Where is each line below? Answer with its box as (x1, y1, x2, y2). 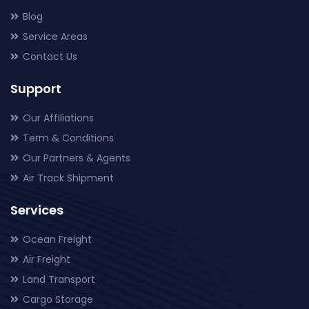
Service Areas (23, 30, 88, 44)
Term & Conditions (23, 131, 114, 146)
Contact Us (23, 50, 77, 64)
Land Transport (23, 272, 95, 287)
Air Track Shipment (23, 171, 114, 186)
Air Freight (23, 252, 70, 267)
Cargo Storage (23, 292, 93, 307)
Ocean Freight (23, 232, 92, 247)
